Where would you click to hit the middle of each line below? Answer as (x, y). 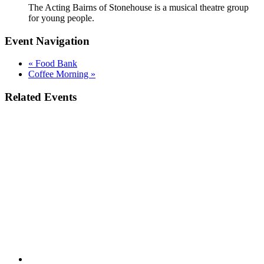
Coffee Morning (60, 74)
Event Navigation (47, 41)
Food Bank (55, 64)
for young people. (61, 18)
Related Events (41, 97)
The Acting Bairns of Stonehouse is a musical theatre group (138, 7)
